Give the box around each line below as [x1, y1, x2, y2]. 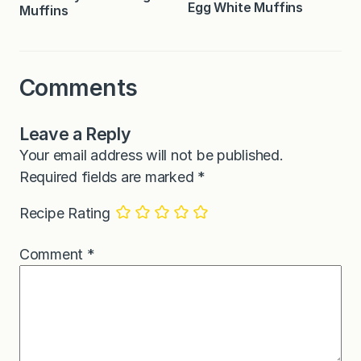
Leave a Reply [19, 122, 131, 144]
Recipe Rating [19, 204, 110, 222]
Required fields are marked [19, 168, 198, 185]
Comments [19, 73, 138, 102]
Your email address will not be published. [19, 146, 284, 164]
